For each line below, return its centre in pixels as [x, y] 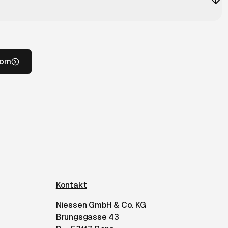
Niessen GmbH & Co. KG [101, 205]
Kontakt [71, 185]
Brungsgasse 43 [87, 217]
